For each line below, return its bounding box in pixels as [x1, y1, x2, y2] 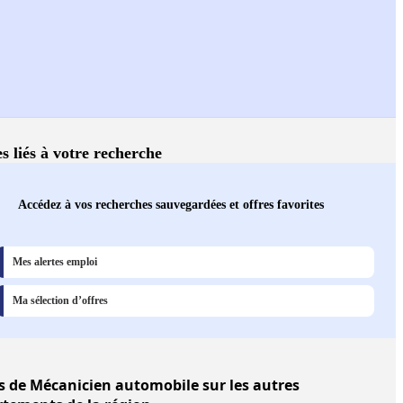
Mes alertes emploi [13, 255, 97, 269]
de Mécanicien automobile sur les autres [5, 375, 300, 396]
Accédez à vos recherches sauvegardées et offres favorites [18, 197, 324, 212]
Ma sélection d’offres [13, 294, 108, 308]
